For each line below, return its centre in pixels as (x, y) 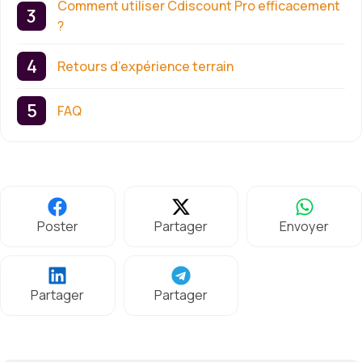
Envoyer (305, 226)
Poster (57, 226)
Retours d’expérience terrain (145, 66)
